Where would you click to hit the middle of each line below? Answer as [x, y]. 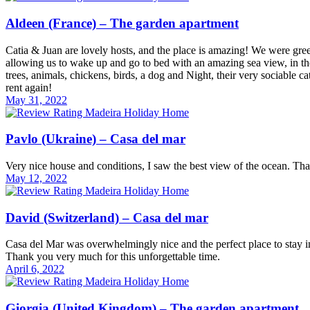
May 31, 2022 [36, 100]
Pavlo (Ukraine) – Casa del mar [95, 139]
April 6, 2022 [35, 269]
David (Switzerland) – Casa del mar [107, 217]
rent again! [31, 87]
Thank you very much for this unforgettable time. [116, 257]
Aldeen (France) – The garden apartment [122, 23]
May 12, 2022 [36, 178]
